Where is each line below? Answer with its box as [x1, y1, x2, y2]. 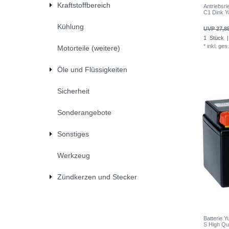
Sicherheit [57, 87, 89, 96]
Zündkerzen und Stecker [57, 173, 137, 181]
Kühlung [57, 22, 84, 31]
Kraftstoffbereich [57, 1, 110, 10]
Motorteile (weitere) [57, 44, 120, 53]
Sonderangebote [57, 108, 111, 117]
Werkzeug [57, 151, 90, 160]
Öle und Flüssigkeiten [57, 65, 127, 74]
